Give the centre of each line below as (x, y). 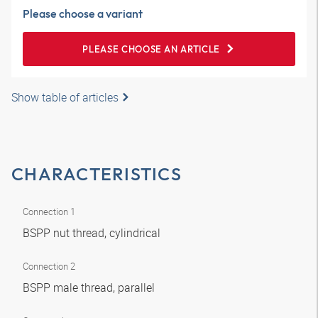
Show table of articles (65, 97)
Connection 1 (49, 212)
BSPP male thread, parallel (90, 287)
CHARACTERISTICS (97, 174)
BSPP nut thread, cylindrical (93, 233)
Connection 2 (49, 266)
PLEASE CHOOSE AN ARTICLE (151, 49)
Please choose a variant (83, 13)
